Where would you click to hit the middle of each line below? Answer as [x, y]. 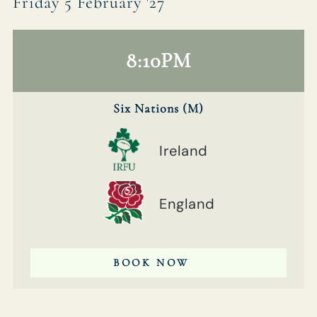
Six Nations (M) [158, 108]
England [187, 203]
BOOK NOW [151, 262]
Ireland [183, 150]
